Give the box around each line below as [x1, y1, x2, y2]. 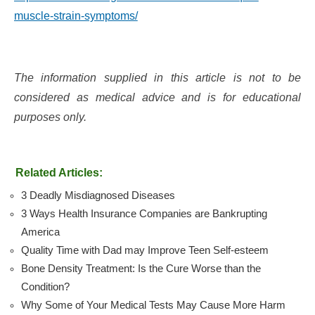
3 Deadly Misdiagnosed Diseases [21, 189, 176, 201]
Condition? [21, 281, 70, 292]
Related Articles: [15, 166, 103, 179]
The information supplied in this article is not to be [13, 71, 302, 84]
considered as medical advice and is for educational [13, 91, 302, 103]
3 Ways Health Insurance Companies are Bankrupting [21, 207, 268, 219]
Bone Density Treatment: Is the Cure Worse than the [21, 262, 262, 274]
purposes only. [13, 110, 86, 123]
